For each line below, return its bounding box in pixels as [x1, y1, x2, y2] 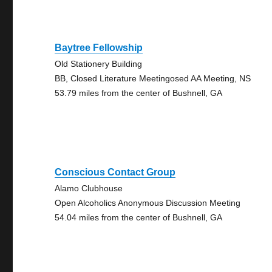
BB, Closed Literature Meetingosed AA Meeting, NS [55, 73, 251, 83]
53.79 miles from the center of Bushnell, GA [55, 88, 223, 98]
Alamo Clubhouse [55, 183, 123, 193]
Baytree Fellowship [55, 42, 143, 53]
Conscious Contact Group [55, 167, 176, 177]
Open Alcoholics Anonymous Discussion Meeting [55, 198, 241, 208]
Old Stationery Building [55, 59, 143, 69]
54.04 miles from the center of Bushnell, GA [55, 212, 223, 222]
